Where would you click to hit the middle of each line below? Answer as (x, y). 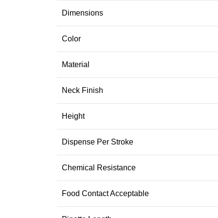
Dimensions (82, 13)
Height (73, 116)
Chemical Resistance (99, 167)
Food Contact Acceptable (105, 193)
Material (76, 64)
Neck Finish (82, 90)
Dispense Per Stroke (98, 142)
